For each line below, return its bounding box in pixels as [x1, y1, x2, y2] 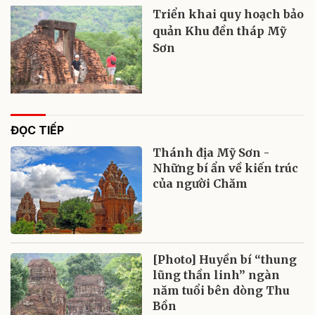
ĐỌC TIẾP [11, 122, 64, 137]
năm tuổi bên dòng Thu [153, 283, 290, 297]
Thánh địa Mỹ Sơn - [153, 145, 270, 160]
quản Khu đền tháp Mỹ [153, 23, 287, 38]
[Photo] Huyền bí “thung [153, 252, 297, 266]
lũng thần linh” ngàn [153, 267, 281, 282]
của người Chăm [153, 176, 248, 191]
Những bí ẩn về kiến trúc [153, 160, 299, 175]
